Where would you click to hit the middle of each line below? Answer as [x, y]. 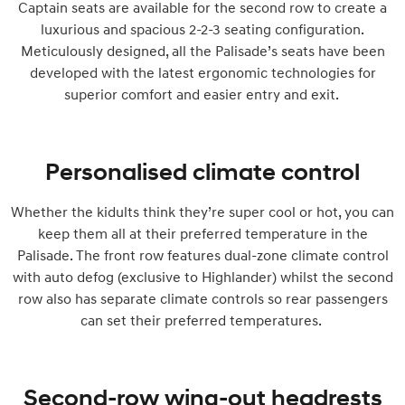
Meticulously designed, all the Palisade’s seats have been [202, 50]
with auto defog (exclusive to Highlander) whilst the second [202, 276]
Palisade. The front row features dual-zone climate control [202, 254]
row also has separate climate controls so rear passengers [202, 298]
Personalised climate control [202, 171]
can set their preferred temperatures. [202, 320]
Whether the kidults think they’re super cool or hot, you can [202, 211]
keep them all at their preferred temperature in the [202, 233]
